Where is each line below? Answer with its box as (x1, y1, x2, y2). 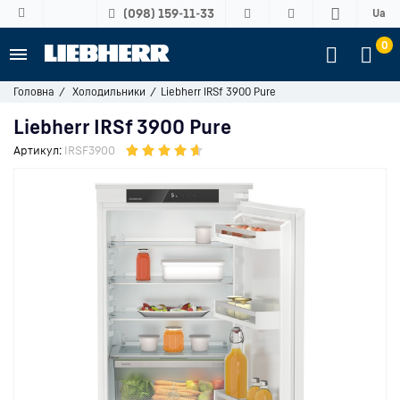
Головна (13, 85, 54, 98)
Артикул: (13, 143, 62, 157)
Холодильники (72, 85, 146, 98)
